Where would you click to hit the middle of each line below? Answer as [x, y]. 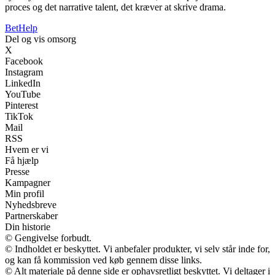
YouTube [23, 94]
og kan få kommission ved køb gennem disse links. [103, 260]
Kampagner [28, 182]
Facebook [24, 61]
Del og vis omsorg [41, 39]
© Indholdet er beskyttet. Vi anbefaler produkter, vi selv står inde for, [137, 249]
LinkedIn [23, 83]
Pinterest [21, 105]
